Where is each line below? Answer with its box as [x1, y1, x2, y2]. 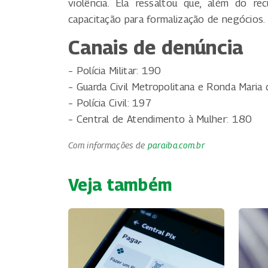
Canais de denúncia [68, 35, 243, 59]
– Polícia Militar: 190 [68, 64, 162, 77]
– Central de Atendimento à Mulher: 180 [68, 112, 252, 125]
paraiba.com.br [147, 139, 205, 150]
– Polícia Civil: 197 [68, 96, 151, 109]
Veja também [68, 174, 173, 194]
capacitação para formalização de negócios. [68, 13, 266, 25]
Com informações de [68, 139, 148, 150]
